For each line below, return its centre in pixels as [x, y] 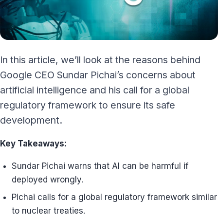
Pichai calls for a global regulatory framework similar [114, 197]
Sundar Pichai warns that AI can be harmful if [100, 166]
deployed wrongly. [47, 180]
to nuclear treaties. [48, 211]
